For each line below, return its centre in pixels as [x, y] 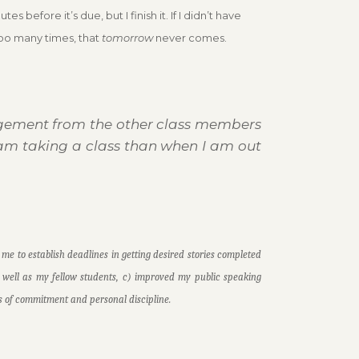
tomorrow [127, 37]
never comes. [190, 37]
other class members [189, 124]
